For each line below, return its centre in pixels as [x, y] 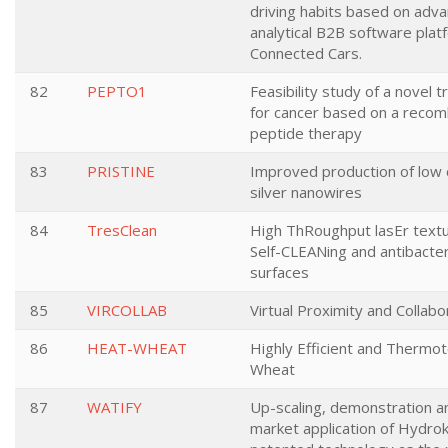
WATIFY [114, 407]
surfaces [279, 272]
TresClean [122, 230]
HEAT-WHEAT [137, 348]
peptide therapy [306, 133]
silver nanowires [306, 192]
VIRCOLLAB [127, 310]
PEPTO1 [117, 91]
